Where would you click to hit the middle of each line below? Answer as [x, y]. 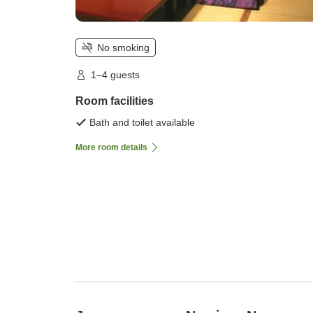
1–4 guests [115, 74]
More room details [111, 147]
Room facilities [115, 101]
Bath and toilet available [142, 122]
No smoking [123, 47]
